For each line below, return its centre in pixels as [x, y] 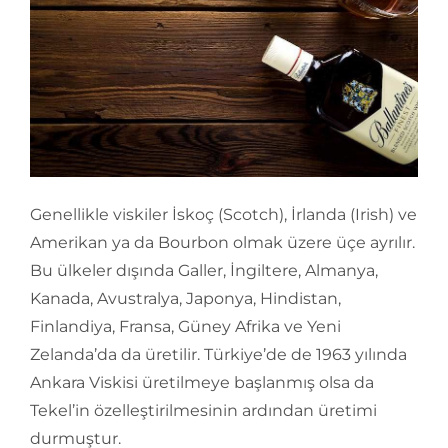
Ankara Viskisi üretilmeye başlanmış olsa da [202, 382]
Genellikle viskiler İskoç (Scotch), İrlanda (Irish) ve [223, 214]
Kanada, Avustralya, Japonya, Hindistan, [185, 298]
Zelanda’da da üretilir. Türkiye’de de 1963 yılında [218, 354]
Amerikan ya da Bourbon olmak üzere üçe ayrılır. [222, 242]
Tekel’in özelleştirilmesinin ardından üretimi [203, 410]
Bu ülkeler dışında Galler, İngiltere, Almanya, [204, 270]
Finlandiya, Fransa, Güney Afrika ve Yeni [185, 326]
